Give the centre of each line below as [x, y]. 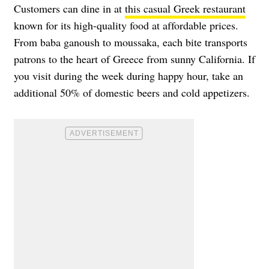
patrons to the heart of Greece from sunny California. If [134, 59]
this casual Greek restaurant [185, 9]
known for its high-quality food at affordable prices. [126, 26]
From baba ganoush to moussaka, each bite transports [131, 42]
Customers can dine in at [69, 9]
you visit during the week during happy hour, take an [128, 76]
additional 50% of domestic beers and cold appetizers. [132, 93]
